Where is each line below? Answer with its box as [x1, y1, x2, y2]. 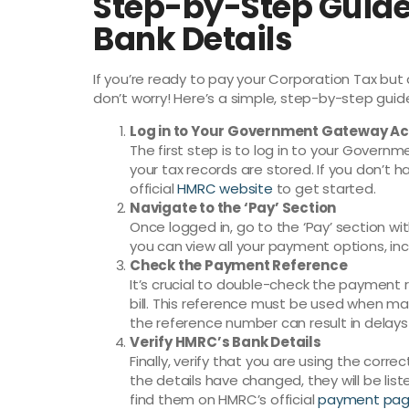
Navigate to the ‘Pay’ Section [130, 197, 337, 217]
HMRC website [173, 178, 273, 198]
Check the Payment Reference [130, 255, 348, 275]
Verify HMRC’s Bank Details [130, 331, 321, 351]
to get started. [272, 178, 376, 198]
